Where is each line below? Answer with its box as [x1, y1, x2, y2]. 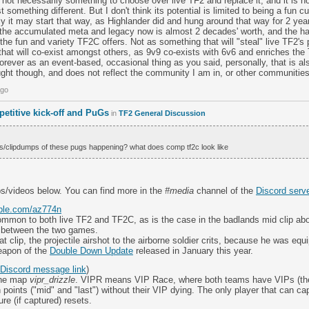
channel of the [194, 186, 256, 196]
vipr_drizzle [30, 275, 75, 285]
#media [165, 186, 194, 196]
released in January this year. [133, 246, 253, 256]
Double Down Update [50, 246, 133, 256]
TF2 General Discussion [119, 109, 206, 117]
